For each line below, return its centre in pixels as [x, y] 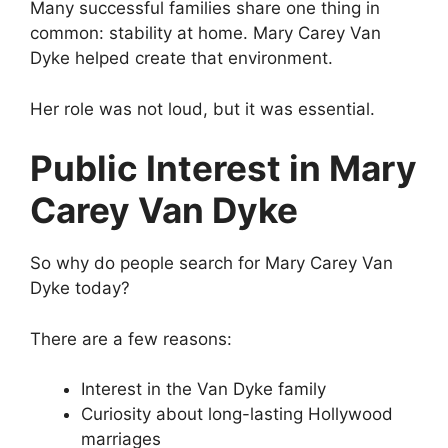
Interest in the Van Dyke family [203, 389]
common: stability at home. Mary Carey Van [205, 33]
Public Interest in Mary [223, 168]
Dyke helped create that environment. [181, 58]
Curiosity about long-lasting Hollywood [237, 414]
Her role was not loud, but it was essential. [202, 108]
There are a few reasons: [131, 338]
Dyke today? [80, 288]
